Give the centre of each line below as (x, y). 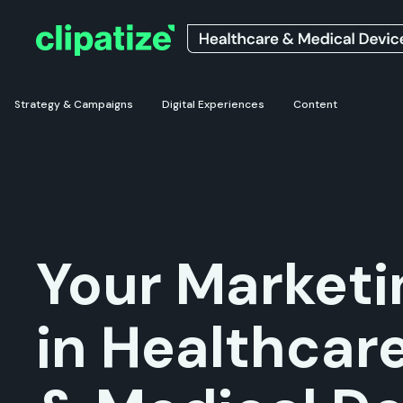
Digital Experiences (213, 104)
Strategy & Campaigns (74, 104)
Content (315, 104)
